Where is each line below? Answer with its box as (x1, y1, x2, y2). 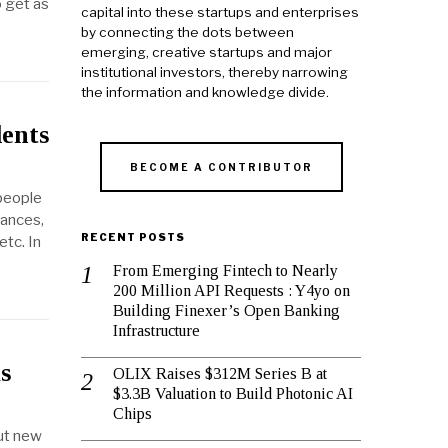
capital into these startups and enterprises (81, 4, 359, 21)
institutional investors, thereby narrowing (81, 64, 348, 81)
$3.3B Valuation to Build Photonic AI (113, 385, 353, 403)
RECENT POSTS (81, 231, 185, 244)
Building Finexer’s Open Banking (113, 302, 340, 320)
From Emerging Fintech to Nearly (113, 262, 338, 280)
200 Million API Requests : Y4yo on (113, 282, 350, 300)
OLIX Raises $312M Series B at (113, 365, 327, 383)
